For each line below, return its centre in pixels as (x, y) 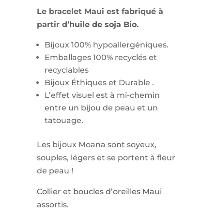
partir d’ (53, 24)
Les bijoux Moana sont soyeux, (96, 144)
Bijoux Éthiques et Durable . (99, 82)
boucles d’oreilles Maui (117, 191)
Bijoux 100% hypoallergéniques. (106, 45)
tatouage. (64, 120)
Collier (49, 191)
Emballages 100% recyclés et (101, 57)
